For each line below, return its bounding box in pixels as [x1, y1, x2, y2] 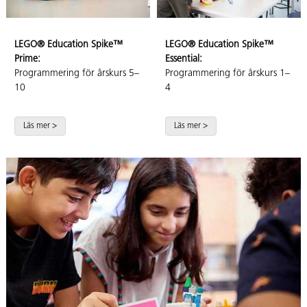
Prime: [14, 54, 40, 65]
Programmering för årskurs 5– [14, 69, 139, 79]
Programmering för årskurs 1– [165, 69, 290, 79]
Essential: [165, 54, 202, 65]
